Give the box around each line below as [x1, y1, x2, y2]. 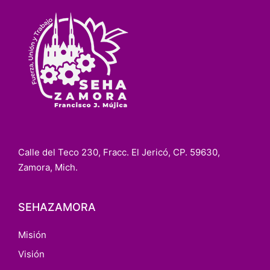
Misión [18, 229, 46, 241]
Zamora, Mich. [18, 161, 78, 173]
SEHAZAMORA [18, 200, 96, 213]
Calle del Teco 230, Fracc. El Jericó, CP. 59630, [18, 146, 220, 158]
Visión [18, 248, 45, 260]
